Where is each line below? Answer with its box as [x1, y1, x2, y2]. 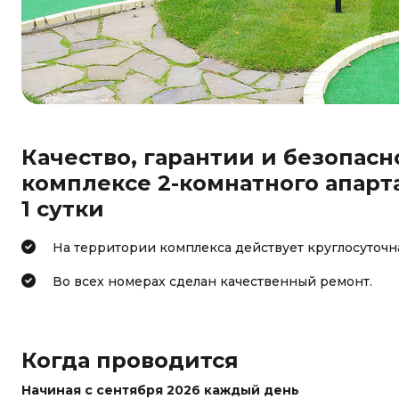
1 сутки [21, 196, 104, 222]
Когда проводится [21, 347, 239, 373]
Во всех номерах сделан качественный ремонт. [53, 273, 372, 289]
